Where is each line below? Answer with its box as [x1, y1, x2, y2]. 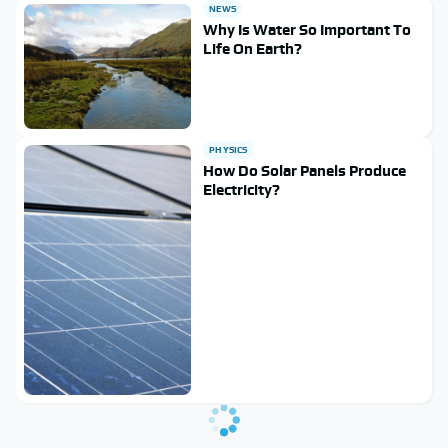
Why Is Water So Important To [203, 20, 412, 38]
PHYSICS [209, 145, 248, 156]
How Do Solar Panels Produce [203, 162, 407, 180]
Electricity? [203, 181, 281, 199]
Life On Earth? [203, 39, 303, 57]
